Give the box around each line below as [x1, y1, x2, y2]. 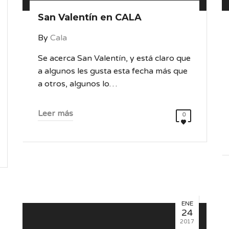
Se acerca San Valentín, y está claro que [38, 53, 191, 63]
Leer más [38, 108, 73, 119]
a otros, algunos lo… [38, 79, 117, 89]
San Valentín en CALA [38, 12, 142, 23]
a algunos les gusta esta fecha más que [38, 66, 188, 76]
